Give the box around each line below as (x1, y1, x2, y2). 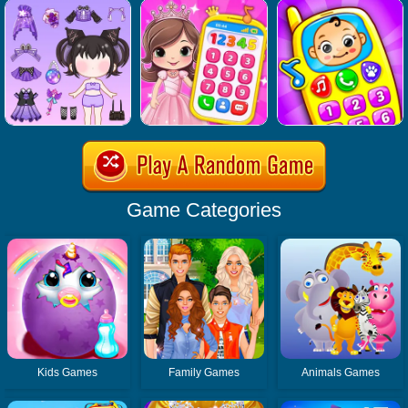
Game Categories (127, 198, 281, 221)
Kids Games (37, 365, 98, 379)
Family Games (168, 365, 240, 379)
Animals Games (301, 365, 381, 379)
